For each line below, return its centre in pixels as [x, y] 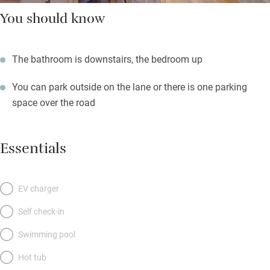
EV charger [39, 189]
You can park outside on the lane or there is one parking [130, 87]
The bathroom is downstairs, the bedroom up [107, 59]
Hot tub [32, 257]
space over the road [54, 102]
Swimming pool [47, 234]
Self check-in [41, 212]
